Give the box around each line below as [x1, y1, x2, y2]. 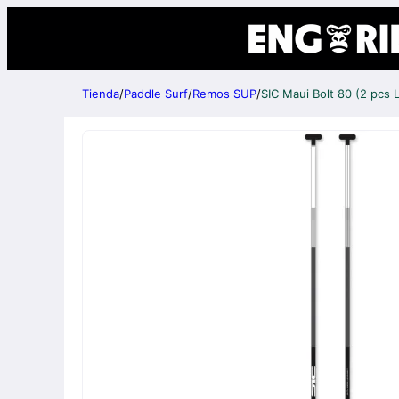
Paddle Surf [124, 86, 188, 102]
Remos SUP [192, 86, 256, 102]
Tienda [82, 86, 119, 102]
